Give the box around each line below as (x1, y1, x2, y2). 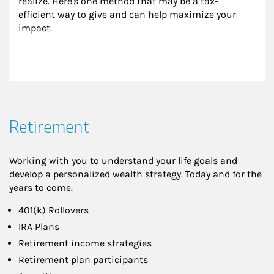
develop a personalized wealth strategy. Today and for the (9, 168, 262, 180)
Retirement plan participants (18, 254, 148, 266)
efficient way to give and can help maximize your (18, 9, 239, 21)
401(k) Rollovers (18, 204, 89, 217)
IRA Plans (18, 221, 59, 233)
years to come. (9, 182, 73, 194)
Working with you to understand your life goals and (9, 155, 237, 167)
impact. (18, 22, 52, 34)
